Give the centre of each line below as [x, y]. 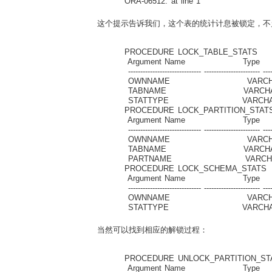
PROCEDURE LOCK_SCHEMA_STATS [189, 168]
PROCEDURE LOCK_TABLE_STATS [185, 52]
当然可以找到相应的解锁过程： [152, 229]
